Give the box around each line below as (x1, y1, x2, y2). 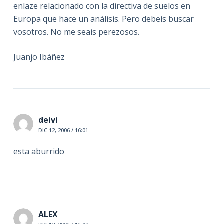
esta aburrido (13, 146, 64, 157)
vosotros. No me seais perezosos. (13, 26, 139, 38)
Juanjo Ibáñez (13, 51, 65, 63)
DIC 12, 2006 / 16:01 (38, 126, 88, 134)
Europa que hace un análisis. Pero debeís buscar (13, 13, 194, 25)
